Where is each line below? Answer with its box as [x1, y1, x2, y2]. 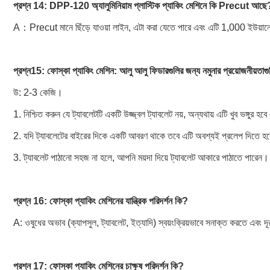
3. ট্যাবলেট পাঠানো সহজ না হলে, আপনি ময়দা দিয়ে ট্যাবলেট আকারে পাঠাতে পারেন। [13, 152, 269, 163]
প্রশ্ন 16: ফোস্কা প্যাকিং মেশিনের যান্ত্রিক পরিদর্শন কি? [13, 196, 188, 206]
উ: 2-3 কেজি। [13, 87, 63, 98]
